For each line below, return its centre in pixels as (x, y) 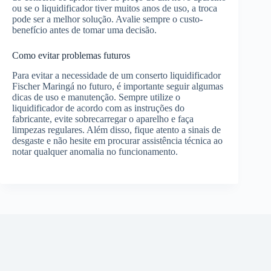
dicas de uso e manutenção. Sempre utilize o (96, 97)
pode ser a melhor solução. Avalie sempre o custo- (107, 19)
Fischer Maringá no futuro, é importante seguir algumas (118, 86)
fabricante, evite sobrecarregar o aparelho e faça (103, 119)
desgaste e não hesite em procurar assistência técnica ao (117, 140)
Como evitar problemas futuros (71, 56)
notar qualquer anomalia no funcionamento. (95, 151)
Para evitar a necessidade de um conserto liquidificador (116, 75)
